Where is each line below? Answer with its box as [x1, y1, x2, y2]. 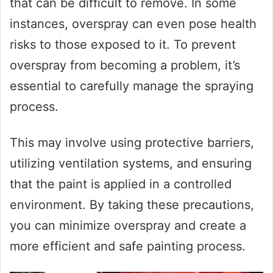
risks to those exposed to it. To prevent [10, 37, 236, 52]
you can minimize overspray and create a [10, 218, 246, 233]
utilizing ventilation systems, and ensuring [10, 155, 252, 171]
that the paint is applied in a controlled [10, 176, 232, 191]
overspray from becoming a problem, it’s [10, 57, 240, 73]
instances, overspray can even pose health [10, 16, 257, 31]
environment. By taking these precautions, [10, 197, 254, 212]
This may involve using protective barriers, [10, 135, 254, 150]
